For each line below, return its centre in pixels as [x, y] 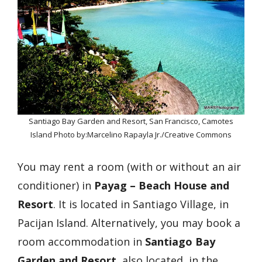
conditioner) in [56, 185]
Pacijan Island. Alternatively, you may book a [129, 223]
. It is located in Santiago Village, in [141, 204]
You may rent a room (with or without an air [129, 166]
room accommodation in [81, 241]
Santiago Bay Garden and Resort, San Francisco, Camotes [131, 121]
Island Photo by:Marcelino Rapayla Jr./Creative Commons [131, 134]
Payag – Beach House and [162, 185]
